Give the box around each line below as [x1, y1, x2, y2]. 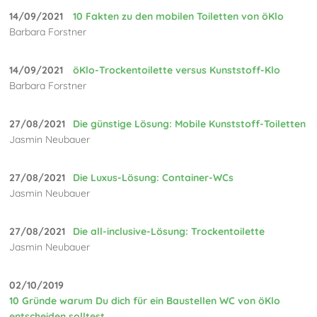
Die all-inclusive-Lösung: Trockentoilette [73, 225, 265, 238]
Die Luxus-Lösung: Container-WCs [73, 171, 234, 185]
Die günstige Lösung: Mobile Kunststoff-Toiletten [73, 117, 306, 131]
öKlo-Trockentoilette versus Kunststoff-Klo [73, 64, 281, 77]
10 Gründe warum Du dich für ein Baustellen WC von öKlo [9, 294, 281, 308]
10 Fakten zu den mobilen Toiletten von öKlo [73, 10, 284, 23]
